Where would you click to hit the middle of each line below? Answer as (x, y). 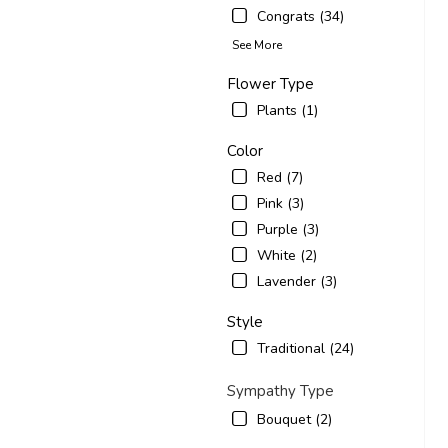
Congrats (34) (300, 16)
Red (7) (280, 177)
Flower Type (270, 83)
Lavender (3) (297, 281)
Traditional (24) (305, 348)
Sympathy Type (280, 390)
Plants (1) (287, 110)
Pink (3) (280, 203)
